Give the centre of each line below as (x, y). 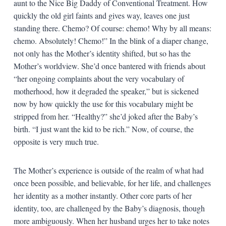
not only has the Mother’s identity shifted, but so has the (102, 53)
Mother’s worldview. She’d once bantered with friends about (109, 66)
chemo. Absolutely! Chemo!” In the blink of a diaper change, (111, 40)
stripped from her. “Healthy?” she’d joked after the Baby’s (105, 116)
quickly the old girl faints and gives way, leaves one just (101, 15)
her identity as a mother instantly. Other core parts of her (102, 195)
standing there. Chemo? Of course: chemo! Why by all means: (112, 28)
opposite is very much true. (56, 141)
